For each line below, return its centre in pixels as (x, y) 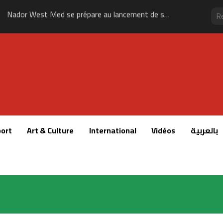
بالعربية (205, 130)
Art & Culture (51, 130)
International (112, 130)
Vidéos (164, 130)
